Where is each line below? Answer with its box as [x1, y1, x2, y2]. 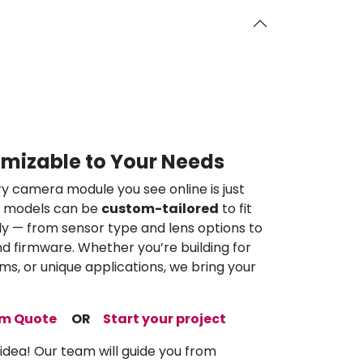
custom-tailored [101, 199, 219, 218]
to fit [219, 199, 252, 218]
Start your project [100, 309, 226, 328]
